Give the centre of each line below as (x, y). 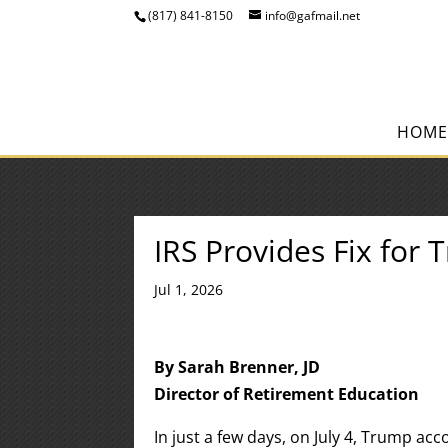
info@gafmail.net (313, 15)
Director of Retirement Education (287, 394)
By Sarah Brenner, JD (237, 367)
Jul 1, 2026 (189, 289)
